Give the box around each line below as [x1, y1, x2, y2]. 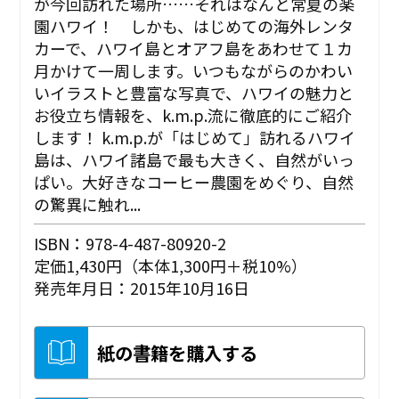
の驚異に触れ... [34, 191, 142, 216]
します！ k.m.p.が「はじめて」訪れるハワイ [34, 125, 356, 149]
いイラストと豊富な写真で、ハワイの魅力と [34, 80, 354, 104]
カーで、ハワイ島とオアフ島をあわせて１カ [34, 36, 354, 60]
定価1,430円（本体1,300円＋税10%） [34, 253, 308, 277]
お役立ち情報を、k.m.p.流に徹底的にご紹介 [34, 102, 353, 126]
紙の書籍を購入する [97, 338, 258, 366]
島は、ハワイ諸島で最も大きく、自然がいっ [34, 147, 355, 171]
